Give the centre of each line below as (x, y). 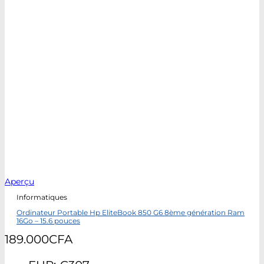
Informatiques (42, 198)
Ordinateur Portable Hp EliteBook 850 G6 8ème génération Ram (131, 213)
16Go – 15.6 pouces (48, 221)
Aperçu (19, 181)
